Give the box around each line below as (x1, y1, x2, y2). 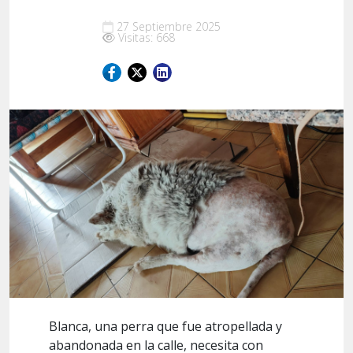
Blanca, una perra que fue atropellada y (49, 317, 282, 335)
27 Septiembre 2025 (117, 19, 221, 34)
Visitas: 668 (118, 30, 175, 45)
